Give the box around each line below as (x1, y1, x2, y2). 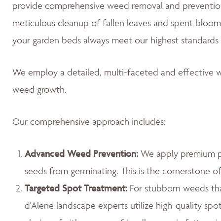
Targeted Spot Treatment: (25, 182, 127, 194)
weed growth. (12, 83, 67, 95)
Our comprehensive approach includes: (12, 115, 166, 127)
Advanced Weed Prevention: (25, 147, 138, 159)
